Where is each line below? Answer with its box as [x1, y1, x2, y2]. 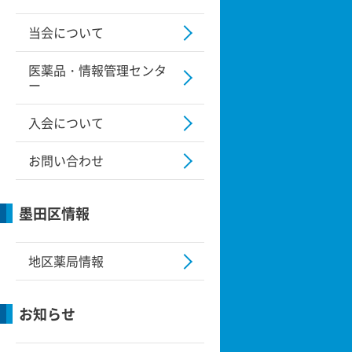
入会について [28, 113, 104, 132]
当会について [28, 23, 104, 42]
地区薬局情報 [28, 251, 104, 270]
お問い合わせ [28, 151, 104, 170]
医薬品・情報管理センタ [28, 60, 167, 79]
